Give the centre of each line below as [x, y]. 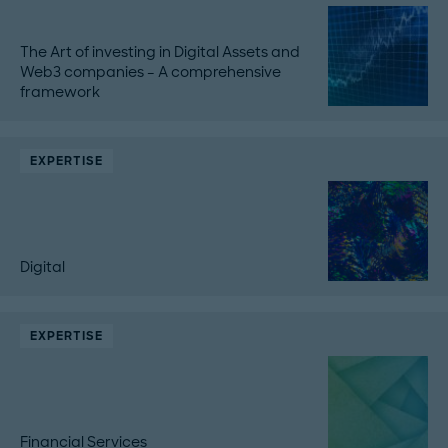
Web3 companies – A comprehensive [150, 72]
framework [60, 92]
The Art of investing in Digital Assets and [160, 52]
